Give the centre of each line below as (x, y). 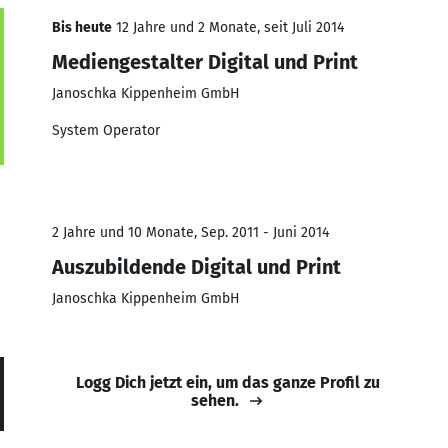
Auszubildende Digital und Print (196, 266)
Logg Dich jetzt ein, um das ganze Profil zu (228, 382)
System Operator (106, 130)
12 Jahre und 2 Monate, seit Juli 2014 (228, 27)
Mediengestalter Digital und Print (205, 61)
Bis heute (82, 27)
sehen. (215, 400)
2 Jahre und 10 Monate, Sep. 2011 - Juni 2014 (190, 232)
